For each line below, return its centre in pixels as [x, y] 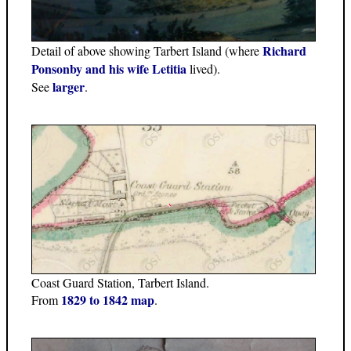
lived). [203, 69]
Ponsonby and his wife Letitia [109, 69]
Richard [284, 51]
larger [69, 87]
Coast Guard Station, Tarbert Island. [120, 283]
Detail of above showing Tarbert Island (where [147, 51]
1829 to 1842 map [108, 300]
